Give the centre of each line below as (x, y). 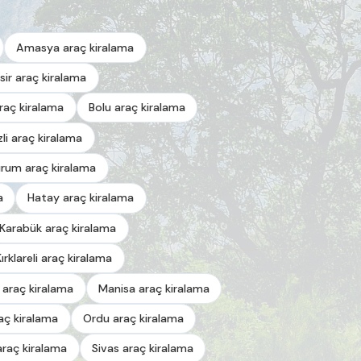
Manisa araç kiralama (154, 288)
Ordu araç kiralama (134, 318)
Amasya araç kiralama (75, 47)
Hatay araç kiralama (81, 198)
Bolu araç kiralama (137, 108)
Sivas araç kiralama (143, 349)
